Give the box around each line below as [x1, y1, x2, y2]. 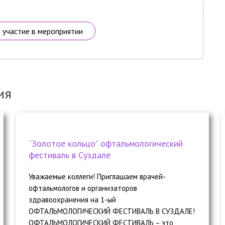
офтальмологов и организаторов [29, 183, 138, 193]
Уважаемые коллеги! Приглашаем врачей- [29, 171, 166, 181]
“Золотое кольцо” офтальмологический [29, 137, 183, 149]
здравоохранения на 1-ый [29, 194, 117, 204]
